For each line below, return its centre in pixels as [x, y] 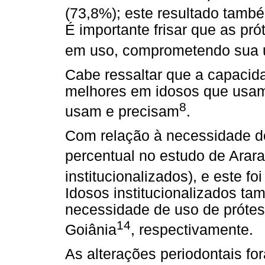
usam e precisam [122, 111]
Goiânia [91, 230]
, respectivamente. [192, 230]
